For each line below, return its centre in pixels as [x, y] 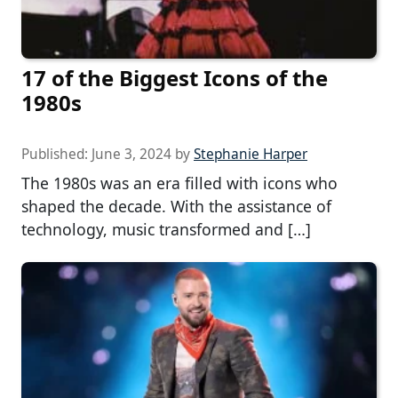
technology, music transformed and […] [166, 230]
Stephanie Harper [251, 155]
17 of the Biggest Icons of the [175, 78]
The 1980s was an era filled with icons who [179, 183]
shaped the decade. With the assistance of [176, 207]
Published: [56, 155]
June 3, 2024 [131, 155]
